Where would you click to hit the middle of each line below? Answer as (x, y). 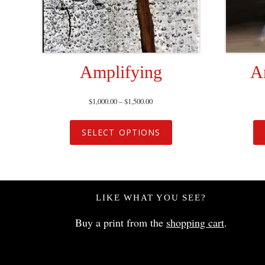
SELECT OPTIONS (121, 132)
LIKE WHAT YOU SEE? (151, 197)
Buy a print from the (120, 222)
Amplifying (121, 72)
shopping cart (195, 222)
